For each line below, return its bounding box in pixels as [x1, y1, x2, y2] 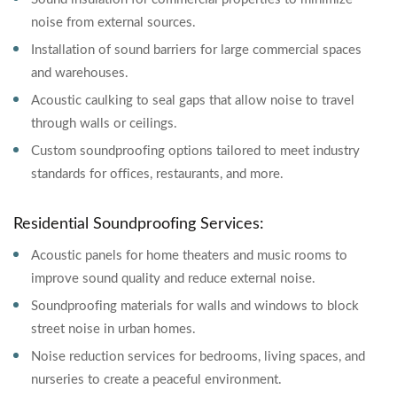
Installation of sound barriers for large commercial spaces [31, 43, 362, 57]
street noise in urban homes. [31, 323, 196, 336]
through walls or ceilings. [31, 117, 177, 130]
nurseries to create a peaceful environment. [31, 373, 282, 386]
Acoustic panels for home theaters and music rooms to [31, 249, 347, 262]
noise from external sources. [31, 16, 196, 29]
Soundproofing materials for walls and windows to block [31, 300, 359, 313]
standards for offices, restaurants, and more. [31, 167, 284, 181]
